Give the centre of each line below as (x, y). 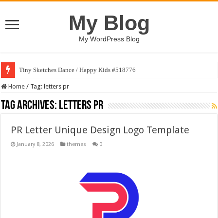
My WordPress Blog (109, 39)
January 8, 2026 (36, 144)
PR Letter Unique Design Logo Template (100, 130)
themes (77, 144)
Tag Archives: (30, 106)
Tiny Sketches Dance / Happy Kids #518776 (78, 70)
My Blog (109, 23)
